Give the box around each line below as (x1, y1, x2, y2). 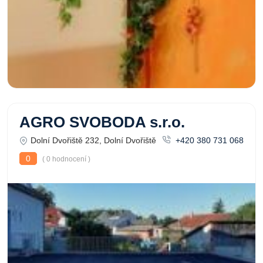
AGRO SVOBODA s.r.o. (19, 114, 185, 130)
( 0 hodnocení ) (41, 155, 90, 163)
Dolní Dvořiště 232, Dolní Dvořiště (31, 136, 156, 145)
